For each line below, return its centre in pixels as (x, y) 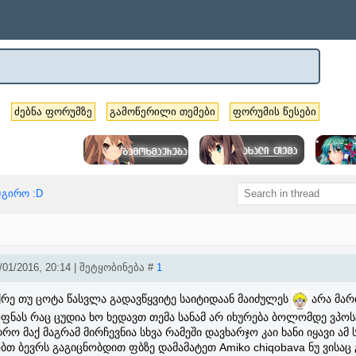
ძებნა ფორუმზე (53, 112)
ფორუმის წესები (275, 112)
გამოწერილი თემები (163, 112)
